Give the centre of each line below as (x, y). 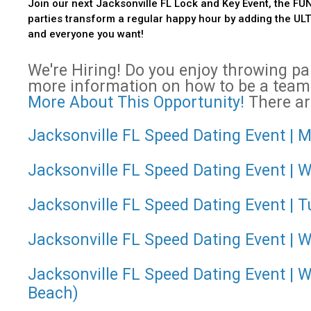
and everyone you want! (86, 34)
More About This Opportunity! (136, 102)
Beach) (53, 293)
